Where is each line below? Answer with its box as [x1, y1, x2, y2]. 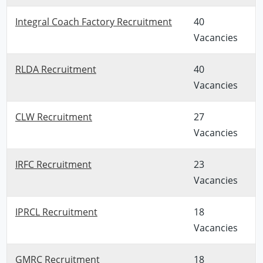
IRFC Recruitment [15, 157, 92, 171]
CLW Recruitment [15, 110, 92, 123]
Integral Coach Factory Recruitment [15, 15, 172, 28]
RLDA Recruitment [15, 62, 96, 76]
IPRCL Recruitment [15, 205, 97, 218]
